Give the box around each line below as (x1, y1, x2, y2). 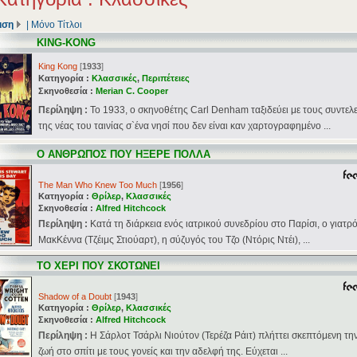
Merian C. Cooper (96, 86, 168, 96)
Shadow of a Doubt (38, 292, 112, 301)
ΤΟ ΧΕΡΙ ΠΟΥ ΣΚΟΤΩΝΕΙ (37, 260, 160, 272)
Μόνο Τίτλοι (31, 19, 82, 30)
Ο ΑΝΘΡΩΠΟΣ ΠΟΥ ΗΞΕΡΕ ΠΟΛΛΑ (37, 148, 210, 160)
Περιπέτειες (142, 73, 190, 83)
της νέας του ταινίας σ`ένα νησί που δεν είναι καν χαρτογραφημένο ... (38, 120, 331, 131)
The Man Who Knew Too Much (38, 180, 157, 190)
